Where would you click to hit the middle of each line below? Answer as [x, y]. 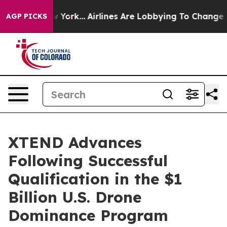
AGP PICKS [27, 16]
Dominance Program [88, 215]
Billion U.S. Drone [75, 197]
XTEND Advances [75, 142]
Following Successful [88, 161]
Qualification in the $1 [95, 179]
